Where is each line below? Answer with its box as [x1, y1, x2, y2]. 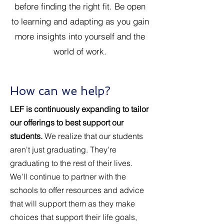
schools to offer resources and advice [10, 185, 144, 195]
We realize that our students [42, 131, 143, 141]
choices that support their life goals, [10, 212, 137, 222]
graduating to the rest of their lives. [10, 158, 132, 168]
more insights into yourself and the [15, 31, 145, 41]
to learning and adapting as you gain [11, 16, 149, 26]
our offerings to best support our [10, 117, 123, 127]
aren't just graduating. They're [10, 144, 116, 154]
